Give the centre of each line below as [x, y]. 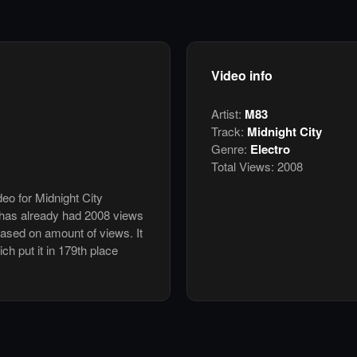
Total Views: [243, 167]
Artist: [228, 114]
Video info [242, 76]
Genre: [231, 149]
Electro [270, 149]
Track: [229, 131]
